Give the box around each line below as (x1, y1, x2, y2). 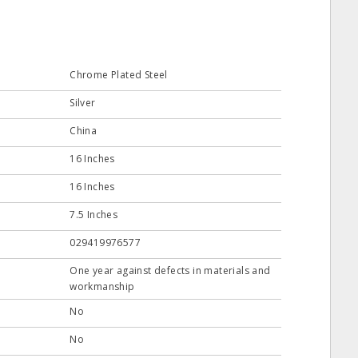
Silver (70, 96, 96, 109)
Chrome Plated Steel (70, 68, 168, 82)
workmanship (70, 280, 135, 293)
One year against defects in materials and (70, 264, 271, 277)
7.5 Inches (70, 208, 118, 221)
